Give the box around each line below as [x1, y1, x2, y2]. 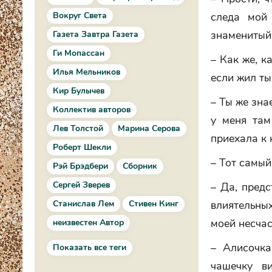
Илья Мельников [53, 66, 120, 78]
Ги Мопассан [53, 47, 104, 59]
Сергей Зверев [53, 179, 110, 191]
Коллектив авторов [53, 104, 131, 115]
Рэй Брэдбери [53, 160, 108, 172]
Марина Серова [118, 123, 180, 134]
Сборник [123, 160, 157, 172]
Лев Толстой [53, 123, 103, 134]
